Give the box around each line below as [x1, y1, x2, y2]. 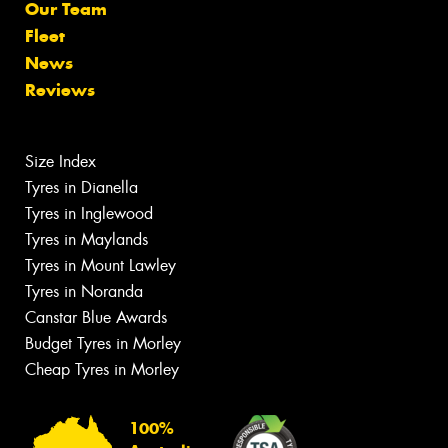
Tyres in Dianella [25, 176, 138, 198]
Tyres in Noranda [25, 280, 143, 302]
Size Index [25, 150, 96, 172]
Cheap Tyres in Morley [25, 358, 179, 380]
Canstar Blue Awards [25, 306, 167, 328]
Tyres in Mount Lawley [25, 254, 176, 276]
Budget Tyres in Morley [25, 332, 181, 354]
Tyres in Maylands [25, 228, 148, 250]
